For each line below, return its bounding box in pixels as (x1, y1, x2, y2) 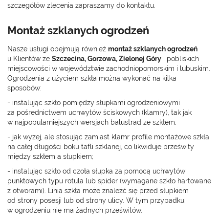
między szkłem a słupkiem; (7, 152, 93, 160)
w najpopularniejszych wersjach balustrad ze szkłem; (7, 118, 176, 126)
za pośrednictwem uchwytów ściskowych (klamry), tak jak (7, 108, 192, 116)
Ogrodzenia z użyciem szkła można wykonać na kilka (7, 74, 176, 82)
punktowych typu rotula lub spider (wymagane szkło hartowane (7, 176, 211, 185)
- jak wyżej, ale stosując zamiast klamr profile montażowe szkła (7, 132, 209, 141)
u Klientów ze (7, 54, 52, 63)
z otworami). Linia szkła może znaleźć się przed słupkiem (7, 186, 189, 195)
